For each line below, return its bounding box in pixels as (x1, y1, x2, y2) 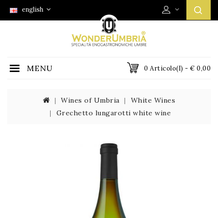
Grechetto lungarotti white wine (56, 109, 171, 117)
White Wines (130, 96, 176, 105)
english (19, 5, 45, 14)
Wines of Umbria (61, 96, 120, 105)
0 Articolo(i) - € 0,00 (144, 64, 211, 73)
